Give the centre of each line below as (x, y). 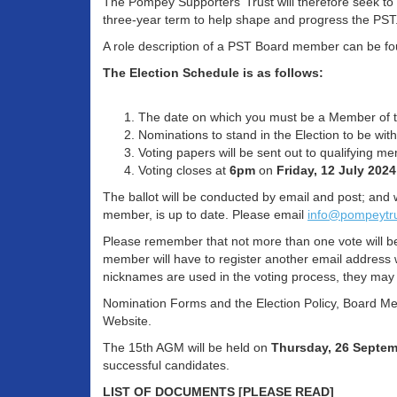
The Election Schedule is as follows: (213, 73)
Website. (127, 321)
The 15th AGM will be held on (187, 348)
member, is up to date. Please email (205, 215)
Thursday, (301, 348)
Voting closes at (184, 171)
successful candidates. (166, 366)
